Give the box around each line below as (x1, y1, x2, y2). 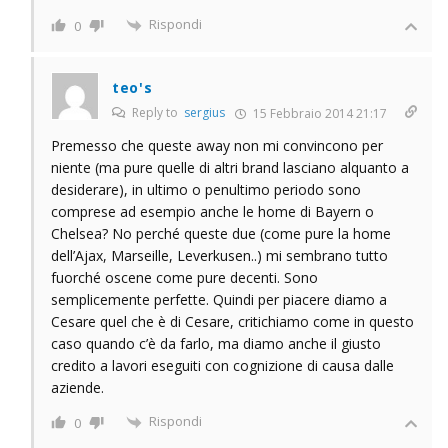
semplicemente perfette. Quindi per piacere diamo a (51, 289, 387, 309)
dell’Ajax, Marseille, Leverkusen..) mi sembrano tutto (51, 245, 388, 265)
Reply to (129, 103, 184, 121)
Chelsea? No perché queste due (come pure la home (51, 223, 391, 243)
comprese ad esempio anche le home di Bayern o (51, 201, 374, 221)
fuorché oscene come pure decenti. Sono (51, 267, 318, 287)
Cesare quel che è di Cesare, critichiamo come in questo (51, 311, 414, 331)
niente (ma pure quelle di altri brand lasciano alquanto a (51, 157, 409, 177)
